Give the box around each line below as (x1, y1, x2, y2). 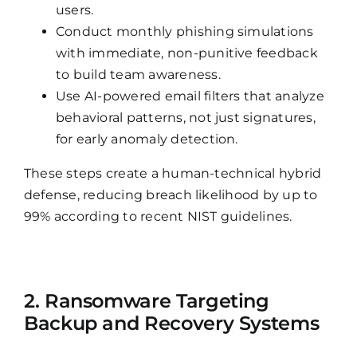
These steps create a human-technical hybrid (23, 166, 322, 182)
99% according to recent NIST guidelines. (23, 209, 292, 225)
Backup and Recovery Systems (23, 312, 320, 335)
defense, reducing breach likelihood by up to (23, 187, 318, 203)
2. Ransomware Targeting (23, 289, 269, 313)
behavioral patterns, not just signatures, (55, 110, 316, 126)
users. (55, 2, 94, 18)
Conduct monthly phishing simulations (55, 24, 314, 40)
